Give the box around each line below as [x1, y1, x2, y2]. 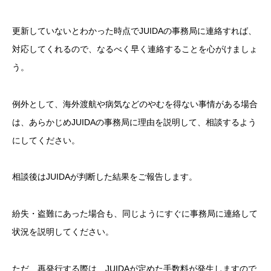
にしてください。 [12, 135, 80, 145]
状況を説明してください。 [12, 227, 114, 237]
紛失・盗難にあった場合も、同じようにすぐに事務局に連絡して [12, 209, 258, 219]
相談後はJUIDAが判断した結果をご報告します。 [12, 172, 197, 182]
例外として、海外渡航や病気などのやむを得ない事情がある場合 [12, 99, 258, 109]
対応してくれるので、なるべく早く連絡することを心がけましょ [12, 44, 258, 54]
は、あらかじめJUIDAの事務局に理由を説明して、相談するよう [12, 117, 256, 127]
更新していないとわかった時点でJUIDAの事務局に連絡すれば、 [12, 25, 256, 36]
